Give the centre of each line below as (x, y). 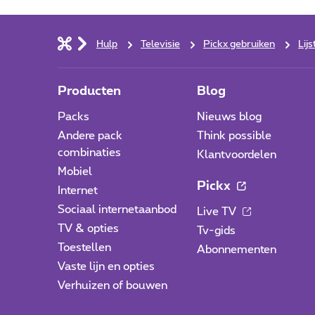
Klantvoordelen (237, 155)
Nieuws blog (230, 117)
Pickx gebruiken (239, 44)
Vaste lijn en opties (106, 266)
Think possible (234, 136)
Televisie (160, 44)
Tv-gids (217, 231)
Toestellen (84, 247)
